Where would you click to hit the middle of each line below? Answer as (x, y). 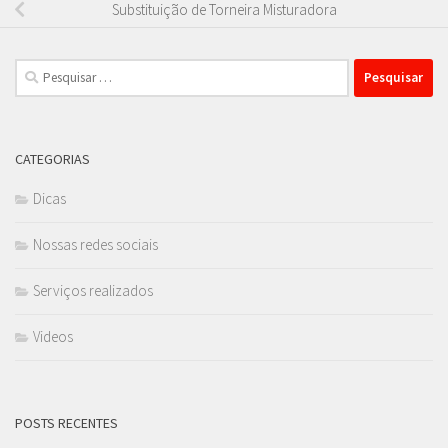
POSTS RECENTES (66, 422)
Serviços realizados (93, 290)
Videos (53, 336)
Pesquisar (43, 69)
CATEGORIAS (52, 158)
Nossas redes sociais (95, 244)
